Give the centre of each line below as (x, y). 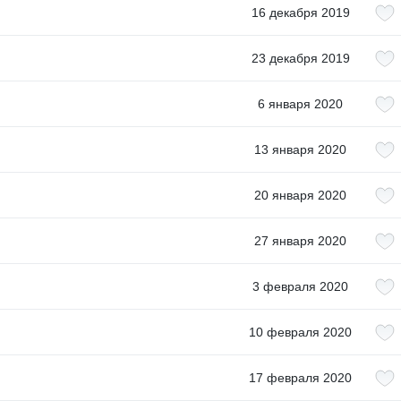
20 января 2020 (300, 195)
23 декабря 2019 (300, 58)
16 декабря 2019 (300, 13)
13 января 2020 (300, 149)
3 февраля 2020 (300, 286)
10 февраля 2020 (300, 332)
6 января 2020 (300, 104)
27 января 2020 (300, 241)
